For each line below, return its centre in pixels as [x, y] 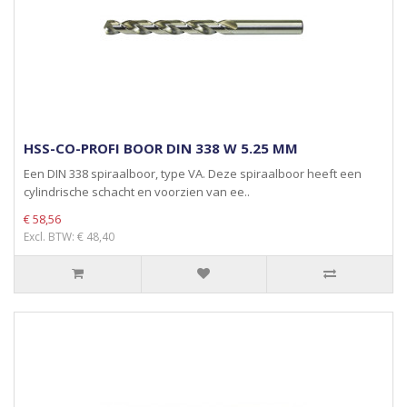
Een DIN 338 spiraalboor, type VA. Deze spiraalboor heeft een [193, 174]
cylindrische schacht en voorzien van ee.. [137, 192]
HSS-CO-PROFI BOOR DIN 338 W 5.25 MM [161, 148]
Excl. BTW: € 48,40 [69, 237]
